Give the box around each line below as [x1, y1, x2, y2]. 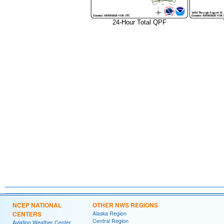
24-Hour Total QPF [112, 18, 166, 26]
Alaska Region [92, 209, 126, 217]
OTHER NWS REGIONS [92, 200, 158, 209]
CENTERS [12, 209, 41, 218]
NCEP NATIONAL [12, 200, 61, 209]
